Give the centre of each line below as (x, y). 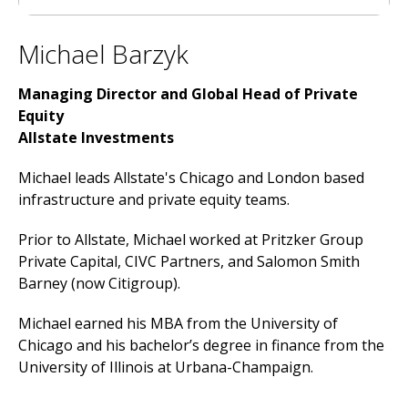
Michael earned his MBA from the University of (178, 323)
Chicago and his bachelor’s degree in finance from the (201, 345)
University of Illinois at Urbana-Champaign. (166, 367)
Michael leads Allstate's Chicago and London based (191, 178)
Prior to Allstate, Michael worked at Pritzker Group (191, 240)
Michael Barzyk (103, 54)
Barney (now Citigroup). (99, 283)
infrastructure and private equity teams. (154, 199)
